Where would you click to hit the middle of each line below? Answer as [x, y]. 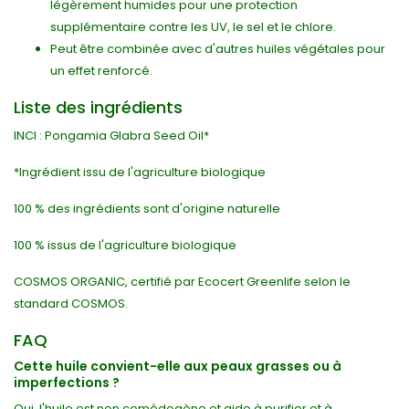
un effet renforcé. [101, 71]
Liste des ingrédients [98, 108]
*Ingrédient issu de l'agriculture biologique [140, 173]
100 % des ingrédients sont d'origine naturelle [147, 209]
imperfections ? [67, 383]
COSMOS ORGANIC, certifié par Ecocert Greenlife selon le [182, 282]
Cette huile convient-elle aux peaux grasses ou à [178, 367]
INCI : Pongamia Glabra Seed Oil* [111, 136]
